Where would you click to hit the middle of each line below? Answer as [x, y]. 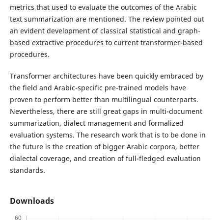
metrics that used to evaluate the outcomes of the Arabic [103, 7]
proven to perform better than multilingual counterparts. [104, 100]
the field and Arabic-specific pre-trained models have [98, 88]
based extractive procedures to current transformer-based [106, 43]
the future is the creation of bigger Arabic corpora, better [104, 147]
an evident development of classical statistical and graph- [105, 31]
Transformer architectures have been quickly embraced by [106, 76]
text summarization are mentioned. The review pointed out [107, 19]
